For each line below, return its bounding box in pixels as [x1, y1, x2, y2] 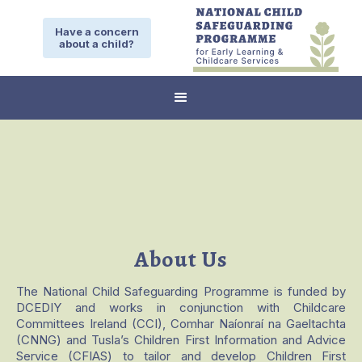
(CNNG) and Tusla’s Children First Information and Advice [16, 332, 346, 348]
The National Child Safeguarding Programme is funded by [16, 284, 346, 300]
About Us [134, 244, 228, 276]
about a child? [59, 36, 134, 50]
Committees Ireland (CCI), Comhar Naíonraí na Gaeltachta [16, 316, 346, 332]
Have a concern [54, 24, 139, 38]
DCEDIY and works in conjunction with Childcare [16, 300, 346, 316]
